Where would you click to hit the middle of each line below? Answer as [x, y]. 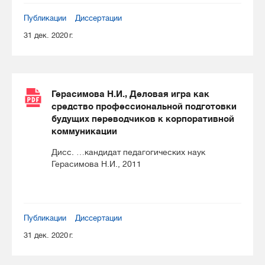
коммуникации [84, 131]
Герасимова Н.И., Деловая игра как [130, 94]
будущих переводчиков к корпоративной [143, 119]
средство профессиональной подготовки [144, 106]
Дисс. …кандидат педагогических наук [128, 152]
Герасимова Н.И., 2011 [96, 164]
